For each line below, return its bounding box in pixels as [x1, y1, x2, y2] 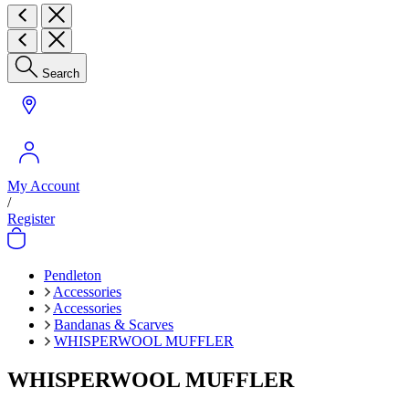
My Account [7, 178, 79, 194]
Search [42, 67, 79, 80]
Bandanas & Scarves [54, 317, 173, 332]
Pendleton [44, 267, 101, 283]
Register [7, 211, 55, 226]
